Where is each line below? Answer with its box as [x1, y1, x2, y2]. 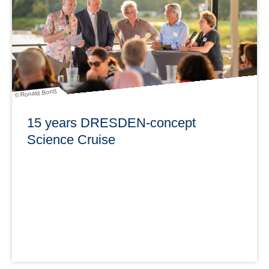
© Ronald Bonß [14, 88, 58, 99]
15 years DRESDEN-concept [27, 115, 196, 130]
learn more [211, 23, 257, 34]
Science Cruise [27, 131, 115, 147]
